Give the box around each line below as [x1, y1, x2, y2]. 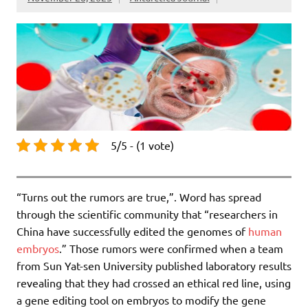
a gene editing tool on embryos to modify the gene [16, 292, 266, 307]
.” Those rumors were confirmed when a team [59, 241, 283, 255]
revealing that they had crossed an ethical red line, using [16, 275, 291, 289]
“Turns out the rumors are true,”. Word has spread [16, 189, 261, 203]
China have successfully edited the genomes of [16, 223, 248, 238]
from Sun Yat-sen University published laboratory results [16, 258, 291, 272]
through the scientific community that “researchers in [16, 206, 278, 221]
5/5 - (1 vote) [111, 137, 174, 152]
